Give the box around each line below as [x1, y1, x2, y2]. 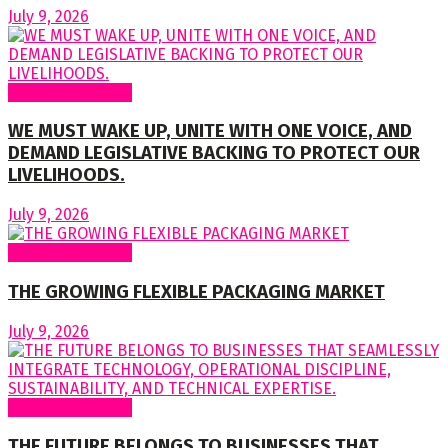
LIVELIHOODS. [8, 164, 125, 187]
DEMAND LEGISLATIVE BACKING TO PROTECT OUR [8, 142, 420, 165]
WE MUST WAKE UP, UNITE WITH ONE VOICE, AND [8, 120, 412, 143]
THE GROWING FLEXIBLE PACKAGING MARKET [8, 280, 385, 303]
